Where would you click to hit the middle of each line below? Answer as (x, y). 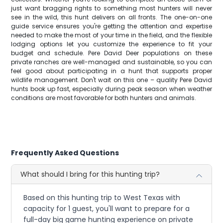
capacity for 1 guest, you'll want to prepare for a (107, 209)
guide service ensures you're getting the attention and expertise (111, 26)
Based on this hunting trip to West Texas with (102, 198)
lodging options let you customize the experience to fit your (111, 44)
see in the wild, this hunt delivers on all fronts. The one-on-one (111, 17)
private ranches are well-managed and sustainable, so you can (111, 62)
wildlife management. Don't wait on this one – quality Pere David (111, 80)
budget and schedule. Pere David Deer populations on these (111, 53)
